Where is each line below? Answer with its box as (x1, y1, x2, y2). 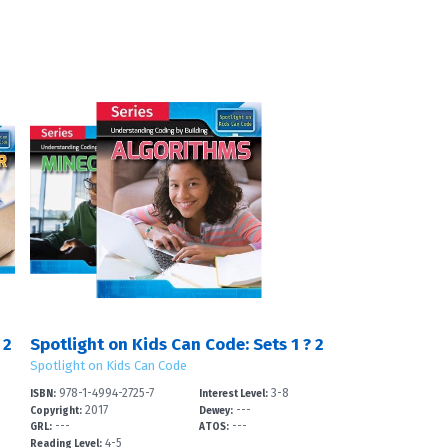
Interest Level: (199, 387, 269, 400)
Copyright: (29, 404, 82, 417)
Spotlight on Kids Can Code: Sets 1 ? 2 (29, 333, 324, 355)
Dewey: (199, 404, 234, 417)
